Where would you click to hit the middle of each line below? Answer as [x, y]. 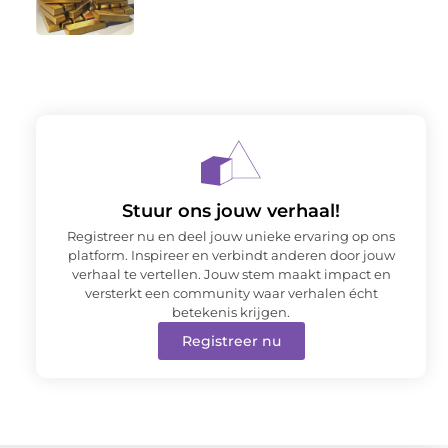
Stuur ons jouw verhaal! [231, 210]
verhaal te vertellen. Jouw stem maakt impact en [231, 273]
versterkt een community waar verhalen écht [231, 292]
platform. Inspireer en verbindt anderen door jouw [231, 254]
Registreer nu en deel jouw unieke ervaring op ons [231, 235]
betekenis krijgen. [231, 311]
